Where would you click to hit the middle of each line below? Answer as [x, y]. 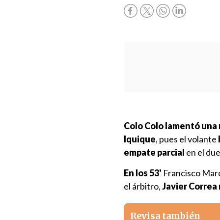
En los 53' [143, 173]
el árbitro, [143, 186]
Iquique [140, 139]
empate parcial [154, 152]
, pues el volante [187, 139]
